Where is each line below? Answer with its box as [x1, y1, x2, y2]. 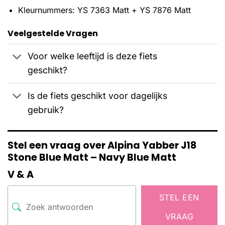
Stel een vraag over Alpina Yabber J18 [8, 139, 196, 153]
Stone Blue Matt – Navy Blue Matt [8, 151, 176, 165]
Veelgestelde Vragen [8, 27, 98, 39]
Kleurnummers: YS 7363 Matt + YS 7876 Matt [18, 5, 191, 16]
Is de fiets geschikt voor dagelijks [28, 90, 168, 101]
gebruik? [28, 104, 64, 115]
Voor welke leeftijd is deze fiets [28, 51, 158, 62]
